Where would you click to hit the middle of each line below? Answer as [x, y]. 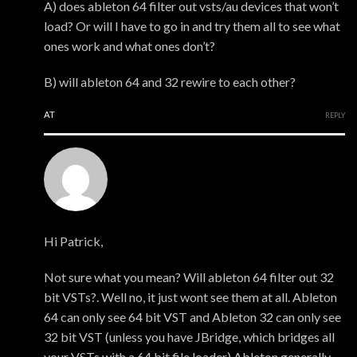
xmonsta [67, 222]
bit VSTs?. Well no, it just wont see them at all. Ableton [190, 297]
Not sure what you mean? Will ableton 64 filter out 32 [189, 277]
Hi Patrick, [73, 241]
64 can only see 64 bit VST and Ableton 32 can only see [192, 317]
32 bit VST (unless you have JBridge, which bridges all [189, 337]
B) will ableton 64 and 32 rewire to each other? [170, 82]
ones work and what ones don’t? [129, 46]
